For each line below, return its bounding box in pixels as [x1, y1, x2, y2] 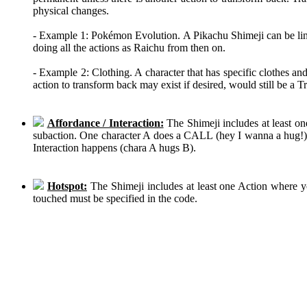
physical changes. [33, 4, 109, 16]
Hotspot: [47, 180, 87, 192]
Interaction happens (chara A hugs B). [33, 141, 196, 153]
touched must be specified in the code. [33, 192, 197, 204]
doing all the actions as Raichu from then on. [33, 41, 225, 53]
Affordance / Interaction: [47, 116, 164, 129]
